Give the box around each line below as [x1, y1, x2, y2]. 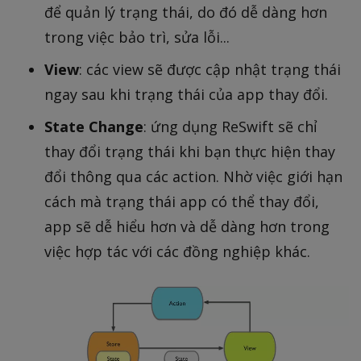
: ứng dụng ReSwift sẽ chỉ [143, 116, 317, 136]
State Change [44, 116, 143, 136]
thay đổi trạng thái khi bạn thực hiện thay [44, 141, 335, 161]
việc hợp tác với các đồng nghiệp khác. [44, 241, 310, 261]
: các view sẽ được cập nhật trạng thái [79, 59, 341, 79]
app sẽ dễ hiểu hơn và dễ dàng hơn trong [44, 216, 330, 236]
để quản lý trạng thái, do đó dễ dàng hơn [44, 2, 327, 22]
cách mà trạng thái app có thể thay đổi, [44, 191, 319, 211]
